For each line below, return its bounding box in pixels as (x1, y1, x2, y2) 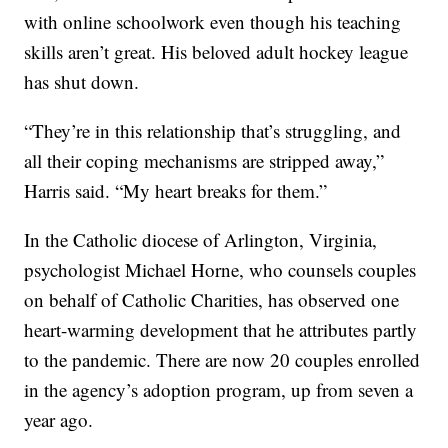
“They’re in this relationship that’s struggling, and (24, 118, 402, 144)
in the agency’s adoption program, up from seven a (24, 377, 414, 403)
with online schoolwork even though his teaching (24, 9, 402, 35)
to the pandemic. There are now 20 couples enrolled (24, 347, 421, 373)
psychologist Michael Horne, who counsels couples (24, 257, 417, 283)
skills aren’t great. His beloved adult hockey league (24, 39, 409, 65)
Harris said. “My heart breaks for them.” (24, 178, 328, 204)
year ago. (24, 407, 94, 433)
